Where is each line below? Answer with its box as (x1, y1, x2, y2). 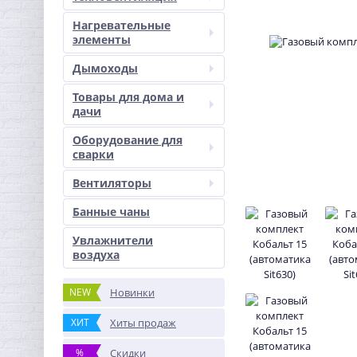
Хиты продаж (110, 316, 176, 330)
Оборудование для (73, 132, 182, 147)
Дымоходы (73, 61, 138, 76)
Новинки (110, 285, 155, 300)
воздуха (73, 247, 120, 262)
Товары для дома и (73, 89, 184, 104)
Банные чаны (73, 204, 150, 219)
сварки (73, 147, 114, 162)
